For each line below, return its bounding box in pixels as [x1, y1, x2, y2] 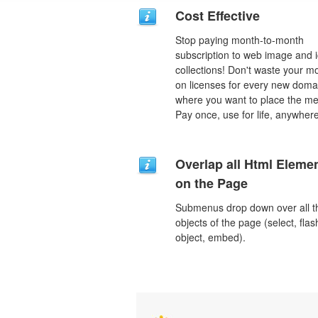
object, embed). [175, 230, 246, 244]
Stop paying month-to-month [175, 33, 304, 47]
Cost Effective [175, 6, 260, 25]
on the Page [175, 174, 248, 192]
